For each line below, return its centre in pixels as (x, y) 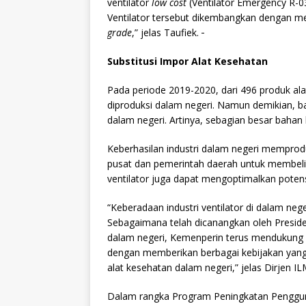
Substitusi (134, 61)
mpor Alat (189, 61)
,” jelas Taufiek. (167, 33)
